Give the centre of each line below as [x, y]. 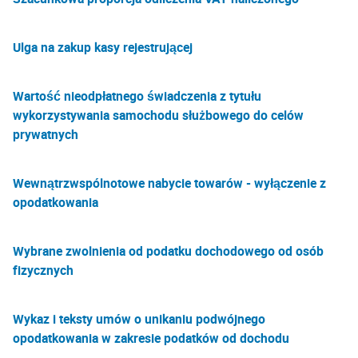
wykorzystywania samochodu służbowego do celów [158, 115]
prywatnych [46, 134]
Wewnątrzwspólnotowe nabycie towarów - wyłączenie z [169, 183]
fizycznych [43, 270]
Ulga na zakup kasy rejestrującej [103, 47]
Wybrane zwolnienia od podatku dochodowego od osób [168, 251]
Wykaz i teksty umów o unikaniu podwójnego [139, 319]
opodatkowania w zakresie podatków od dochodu [151, 338]
